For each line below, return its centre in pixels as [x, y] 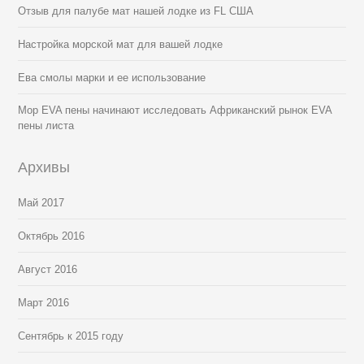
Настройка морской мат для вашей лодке [121, 44]
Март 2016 [44, 302]
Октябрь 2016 [52, 236]
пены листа [46, 125]
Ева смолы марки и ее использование [112, 77]
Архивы [44, 167]
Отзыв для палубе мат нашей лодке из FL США [136, 11]
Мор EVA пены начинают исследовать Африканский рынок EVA [175, 110]
